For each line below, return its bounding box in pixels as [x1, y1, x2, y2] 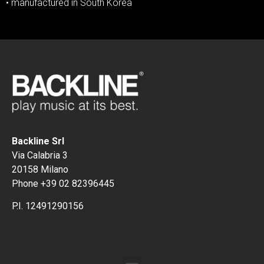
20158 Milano [12, 164, 68, 176]
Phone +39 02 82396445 [12, 178, 114, 190]
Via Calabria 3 [12, 150, 68, 161]
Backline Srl [12, 136, 64, 147]
